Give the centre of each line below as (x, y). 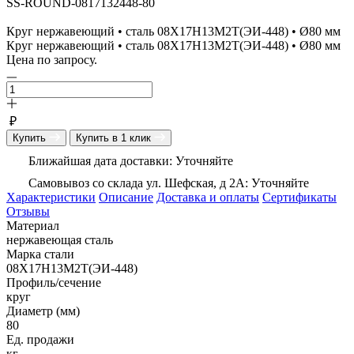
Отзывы (28, 211)
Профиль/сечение (54, 282)
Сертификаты (299, 197)
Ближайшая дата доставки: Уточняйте (131, 160)
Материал (33, 225)
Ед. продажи (40, 339)
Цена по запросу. (52, 59)
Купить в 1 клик (115, 137)
